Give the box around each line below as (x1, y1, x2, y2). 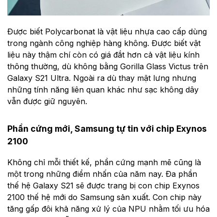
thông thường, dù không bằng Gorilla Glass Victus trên (7, 61, 208, 71)
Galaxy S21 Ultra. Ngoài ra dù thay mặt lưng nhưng (7, 73, 196, 83)
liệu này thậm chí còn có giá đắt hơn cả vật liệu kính (7, 49, 200, 60)
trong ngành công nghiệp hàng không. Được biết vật (7, 38, 201, 48)
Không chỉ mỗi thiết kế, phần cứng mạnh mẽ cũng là (7, 157, 201, 167)
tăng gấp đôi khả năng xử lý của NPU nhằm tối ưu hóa (7, 203, 210, 214)
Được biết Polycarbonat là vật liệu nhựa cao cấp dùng (7, 26, 207, 36)
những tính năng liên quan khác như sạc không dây (7, 84, 199, 94)
